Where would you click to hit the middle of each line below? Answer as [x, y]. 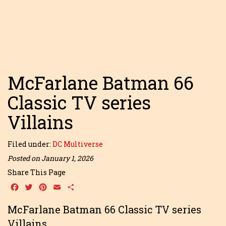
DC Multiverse [78, 144]
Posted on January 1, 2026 [50, 158]
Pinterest [67, 187]
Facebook [39, 187]
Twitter [49, 187]
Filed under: [30, 144]
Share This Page [37, 172]
